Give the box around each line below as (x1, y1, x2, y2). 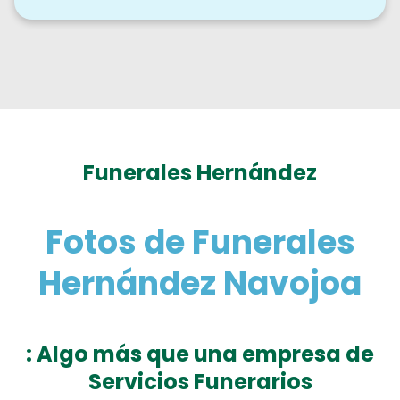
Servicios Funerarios (87, 367, 312, 397)
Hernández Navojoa (38, 261, 362, 307)
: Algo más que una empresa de (26, 339, 374, 370)
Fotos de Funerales (45, 220, 355, 266)
